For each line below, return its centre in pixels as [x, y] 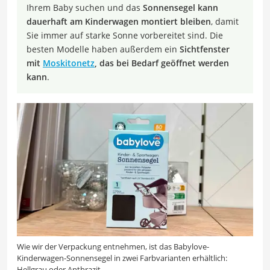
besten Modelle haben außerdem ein [103, 49]
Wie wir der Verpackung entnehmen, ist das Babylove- [113, 246]
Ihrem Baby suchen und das [85, 7]
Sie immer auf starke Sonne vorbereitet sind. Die [125, 35]
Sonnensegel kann [181, 7]
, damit [225, 21]
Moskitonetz [69, 63]
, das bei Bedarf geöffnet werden [162, 63]
